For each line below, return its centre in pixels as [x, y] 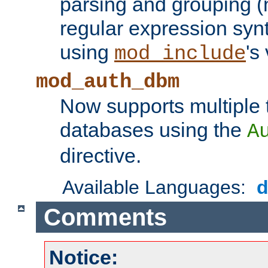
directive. [100, 156]
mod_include [180, 54]
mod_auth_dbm [108, 82]
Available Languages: [157, 188]
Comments [105, 217]
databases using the [153, 130]
